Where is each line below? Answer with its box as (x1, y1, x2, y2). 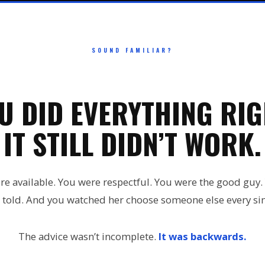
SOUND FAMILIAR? (92, 46, 173, 54)
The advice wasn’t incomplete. (18, 230, 159, 243)
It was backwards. (159, 230, 247, 243)
